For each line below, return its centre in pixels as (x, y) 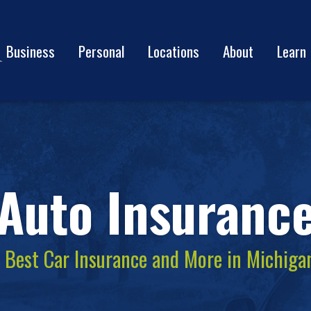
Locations (174, 51)
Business (31, 51)
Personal (101, 51)
